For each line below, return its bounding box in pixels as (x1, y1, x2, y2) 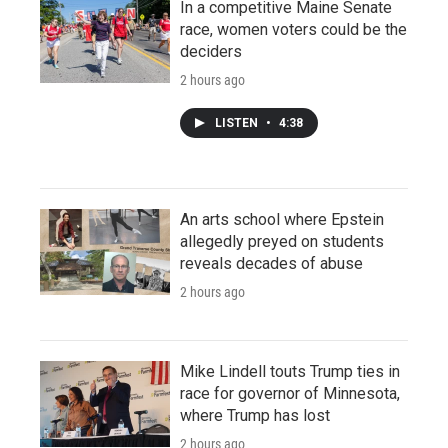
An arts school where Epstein (180, 209, 384, 229)
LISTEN (215, 115, 261, 130)
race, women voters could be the (180, 19, 407, 39)
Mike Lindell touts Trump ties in (180, 361, 400, 381)
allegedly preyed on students (180, 231, 384, 251)
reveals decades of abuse (180, 253, 363, 273)
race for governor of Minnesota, (180, 383, 400, 403)
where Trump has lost (180, 405, 330, 425)
